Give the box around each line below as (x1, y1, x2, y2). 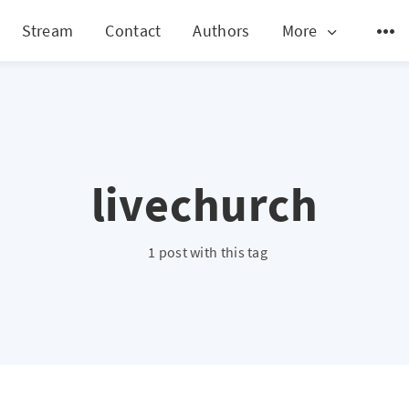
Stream (21, 19, 74, 41)
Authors (193, 19, 250, 41)
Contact (105, 19, 162, 41)
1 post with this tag (148, 243, 267, 261)
